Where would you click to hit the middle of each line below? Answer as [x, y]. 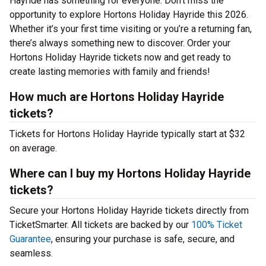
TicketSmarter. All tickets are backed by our [100, 225]
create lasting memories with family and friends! [110, 72]
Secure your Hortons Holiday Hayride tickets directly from [129, 210]
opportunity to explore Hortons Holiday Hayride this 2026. [129, 15]
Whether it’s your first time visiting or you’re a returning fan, [131, 29]
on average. [33, 148]
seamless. [31, 253]
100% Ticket [217, 225]
